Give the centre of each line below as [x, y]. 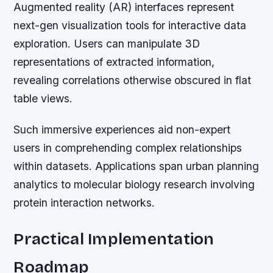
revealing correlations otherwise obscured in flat [133, 80]
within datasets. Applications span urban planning [136, 166]
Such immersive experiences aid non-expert [122, 129]
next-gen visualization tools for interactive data [130, 25]
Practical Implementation [114, 239]
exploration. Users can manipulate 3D [107, 43]
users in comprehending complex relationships [128, 147]
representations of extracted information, [114, 62]
